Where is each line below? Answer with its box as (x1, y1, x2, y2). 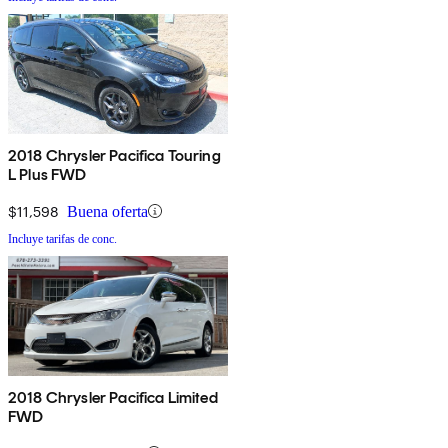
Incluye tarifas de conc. (8, 231, 117, 246)
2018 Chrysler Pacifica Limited (8, 387, 218, 407)
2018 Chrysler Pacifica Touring (8, 145, 221, 165)
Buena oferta (67, 202, 148, 220)
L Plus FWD (8, 164, 87, 184)
